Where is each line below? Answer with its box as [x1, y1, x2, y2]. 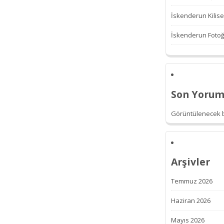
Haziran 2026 [171, 196, 210, 205]
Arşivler [171, 154, 210, 168]
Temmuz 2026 [171, 176, 212, 186]
